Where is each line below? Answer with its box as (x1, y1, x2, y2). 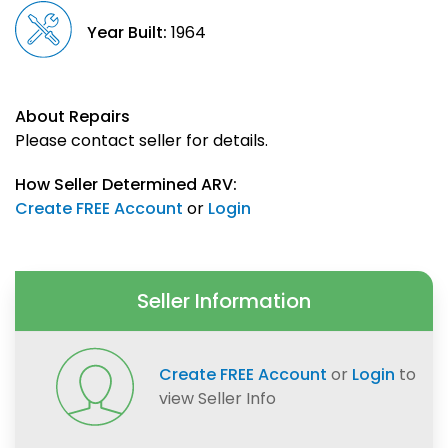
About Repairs (15, 105, 130, 129)
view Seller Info (159, 387, 277, 411)
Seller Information (137, 287, 311, 316)
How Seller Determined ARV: (15, 173, 237, 197)
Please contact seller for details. (15, 129, 268, 153)
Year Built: (87, 21, 168, 45)
